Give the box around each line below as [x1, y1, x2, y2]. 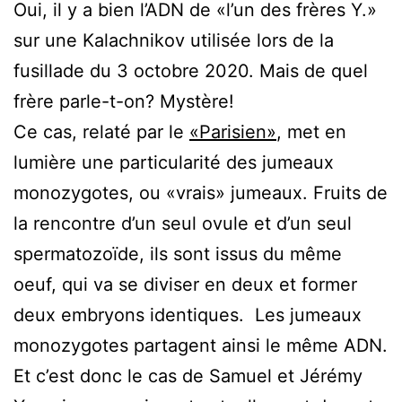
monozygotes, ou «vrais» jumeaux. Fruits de [13, 182, 388, 205]
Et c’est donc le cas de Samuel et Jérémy [13, 365, 363, 388]
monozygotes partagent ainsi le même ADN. [13, 335, 388, 357]
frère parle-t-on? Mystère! [13, 91, 234, 113]
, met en [276, 121, 346, 144]
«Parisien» [189, 121, 276, 144]
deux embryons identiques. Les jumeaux [13, 304, 362, 327]
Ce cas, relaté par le [13, 121, 189, 144]
